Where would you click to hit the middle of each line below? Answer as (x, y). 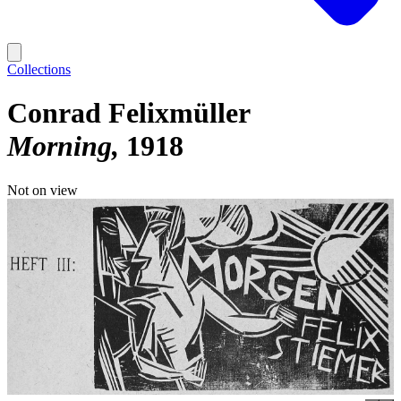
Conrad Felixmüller (129, 113)
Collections (39, 69)
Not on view (43, 190)
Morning (60, 146)
